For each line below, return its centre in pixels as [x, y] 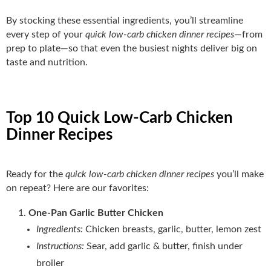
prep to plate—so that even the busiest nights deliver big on [132, 48]
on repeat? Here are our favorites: [77, 188]
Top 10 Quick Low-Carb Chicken [119, 118]
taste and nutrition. [47, 62]
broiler [50, 263]
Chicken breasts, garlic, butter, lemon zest [173, 229]
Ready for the [36, 174]
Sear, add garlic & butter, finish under [165, 246]
